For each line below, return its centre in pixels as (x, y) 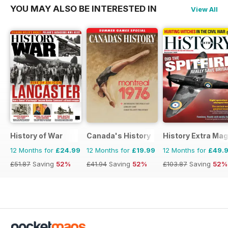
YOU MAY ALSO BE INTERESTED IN (83, 9)
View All (204, 9)
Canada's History (119, 135)
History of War (36, 135)
